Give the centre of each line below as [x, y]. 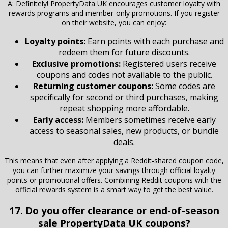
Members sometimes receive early [149, 119]
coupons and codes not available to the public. [124, 75]
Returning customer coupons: [93, 86]
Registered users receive [168, 63]
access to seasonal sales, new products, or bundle [124, 131]
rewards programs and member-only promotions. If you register [114, 13]
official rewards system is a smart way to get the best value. [114, 189]
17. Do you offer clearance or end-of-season [114, 210]
